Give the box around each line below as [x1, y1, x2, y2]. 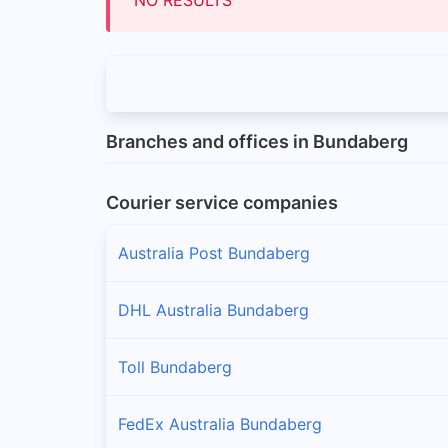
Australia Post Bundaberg [118, 242, 310, 263]
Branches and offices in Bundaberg [106, 131, 408, 153]
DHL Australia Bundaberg [118, 299, 309, 320]
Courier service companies [106, 191, 338, 213]
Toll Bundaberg [118, 356, 232, 377]
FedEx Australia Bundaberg [118, 413, 322, 434]
